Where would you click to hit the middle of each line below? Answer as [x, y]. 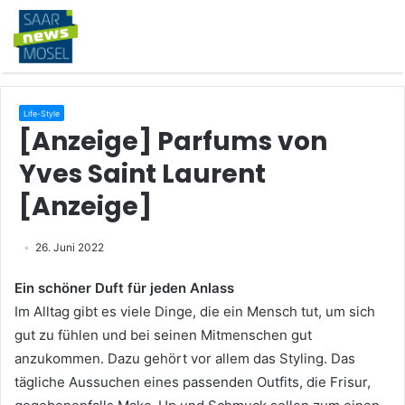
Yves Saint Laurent [142, 174]
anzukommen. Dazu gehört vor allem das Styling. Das [185, 358]
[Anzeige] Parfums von [173, 141]
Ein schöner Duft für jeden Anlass [124, 288]
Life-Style [42, 113]
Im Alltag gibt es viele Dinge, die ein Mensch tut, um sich [195, 311]
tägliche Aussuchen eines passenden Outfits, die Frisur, [193, 382]
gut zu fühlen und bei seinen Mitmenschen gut [163, 335]
